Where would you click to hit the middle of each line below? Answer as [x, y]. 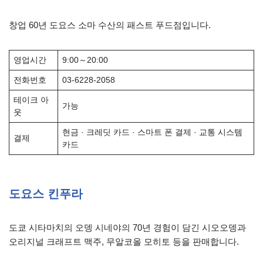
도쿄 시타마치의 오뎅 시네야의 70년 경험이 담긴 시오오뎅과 [127, 227]
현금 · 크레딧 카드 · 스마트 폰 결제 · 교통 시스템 [152, 132]
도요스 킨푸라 [46, 194]
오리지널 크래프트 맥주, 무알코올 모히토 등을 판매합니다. [124, 242]
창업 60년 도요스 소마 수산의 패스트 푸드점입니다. [110, 25]
